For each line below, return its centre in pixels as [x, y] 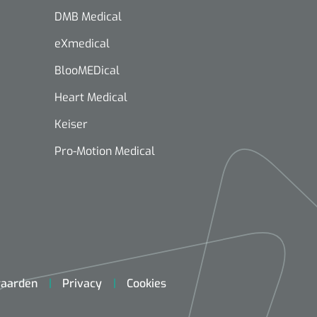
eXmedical [82, 43]
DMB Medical [88, 16]
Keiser [71, 124]
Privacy [82, 283]
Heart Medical [91, 97]
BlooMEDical [87, 70]
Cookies [146, 283]
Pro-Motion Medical [105, 151]
